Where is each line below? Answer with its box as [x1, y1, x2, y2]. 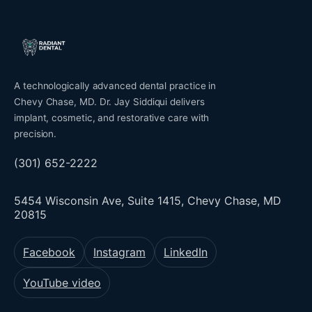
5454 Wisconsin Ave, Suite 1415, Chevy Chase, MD [14, 194, 281, 208]
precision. [14, 128, 57, 139]
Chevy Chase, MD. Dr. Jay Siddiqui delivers [14, 96, 205, 107]
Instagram [93, 245, 146, 259]
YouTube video [23, 276, 101, 290]
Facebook [23, 245, 75, 259]
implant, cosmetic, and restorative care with [14, 112, 210, 123]
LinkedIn [164, 245, 208, 259]
